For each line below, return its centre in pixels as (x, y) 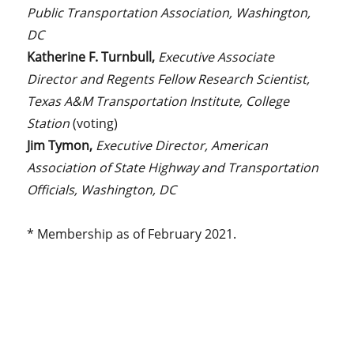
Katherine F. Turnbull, (93, 56)
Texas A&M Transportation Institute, (135, 101)
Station (50, 123)
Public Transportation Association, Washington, (169, 12)
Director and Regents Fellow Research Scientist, (169, 79)
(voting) (96, 123)
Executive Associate (217, 56)
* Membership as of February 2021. (132, 233)
